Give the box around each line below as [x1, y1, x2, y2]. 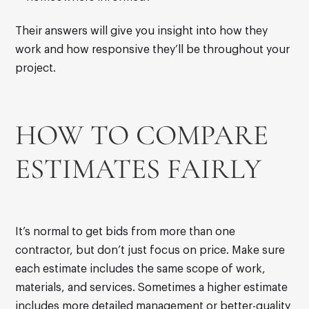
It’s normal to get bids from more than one [15, 226, 236, 238]
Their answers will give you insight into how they [15, 26, 268, 37]
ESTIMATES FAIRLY [15, 152, 262, 187]
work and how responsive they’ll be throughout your [15, 44, 290, 56]
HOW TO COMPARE [15, 118, 269, 153]
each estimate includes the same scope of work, [15, 263, 266, 275]
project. [15, 63, 57, 74]
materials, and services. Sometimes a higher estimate [15, 282, 288, 294]
